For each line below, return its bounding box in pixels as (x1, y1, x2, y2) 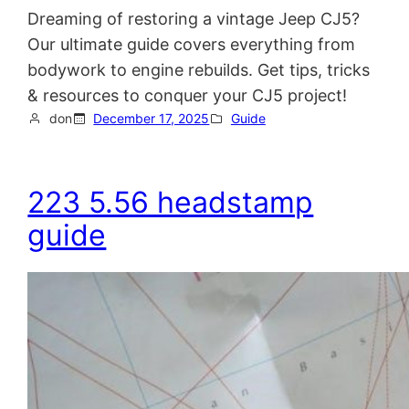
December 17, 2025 (93, 110, 210, 127)
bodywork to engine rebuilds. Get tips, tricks (27, 60, 371, 80)
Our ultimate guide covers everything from (27, 35, 356, 55)
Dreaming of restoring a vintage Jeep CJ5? (27, 9, 361, 29)
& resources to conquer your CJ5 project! (27, 86, 348, 106)
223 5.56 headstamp (27, 184, 314, 220)
